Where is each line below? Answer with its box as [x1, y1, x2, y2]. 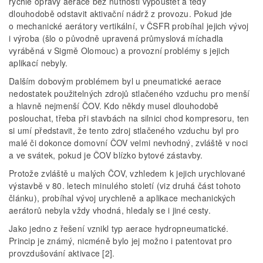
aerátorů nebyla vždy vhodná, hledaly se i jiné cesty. [9, 204, 211, 217]
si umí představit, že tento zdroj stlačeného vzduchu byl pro [9, 124, 239, 137]
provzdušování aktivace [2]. [9, 247, 115, 259]
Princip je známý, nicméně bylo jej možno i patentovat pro [9, 235, 232, 247]
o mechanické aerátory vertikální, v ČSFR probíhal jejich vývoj [9, 20, 249, 32]
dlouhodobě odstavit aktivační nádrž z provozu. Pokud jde [9, 8, 232, 20]
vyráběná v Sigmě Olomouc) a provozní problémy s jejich [9, 45, 230, 57]
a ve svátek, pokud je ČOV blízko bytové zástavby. [9, 149, 203, 161]
